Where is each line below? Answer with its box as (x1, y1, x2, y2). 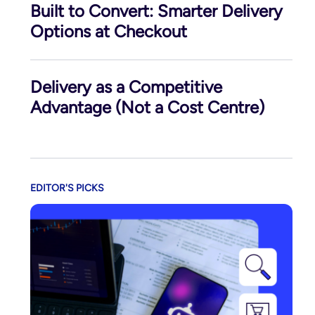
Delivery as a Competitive (30, 76, 222, 97)
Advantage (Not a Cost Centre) (30, 96, 264, 117)
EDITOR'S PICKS (30, 181, 104, 194)
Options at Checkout (30, 20, 187, 41)
